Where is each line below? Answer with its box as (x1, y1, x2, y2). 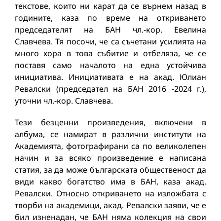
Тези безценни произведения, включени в (15, 117, 206, 128)
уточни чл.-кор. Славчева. (15, 95, 113, 106)
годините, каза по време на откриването (15, 12, 206, 23)
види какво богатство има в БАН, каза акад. (15, 176, 206, 187)
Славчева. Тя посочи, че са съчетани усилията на (15, 36, 206, 47)
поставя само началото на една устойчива (15, 60, 206, 71)
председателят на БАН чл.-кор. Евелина (15, 24, 206, 35)
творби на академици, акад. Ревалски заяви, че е (15, 200, 206, 211)
